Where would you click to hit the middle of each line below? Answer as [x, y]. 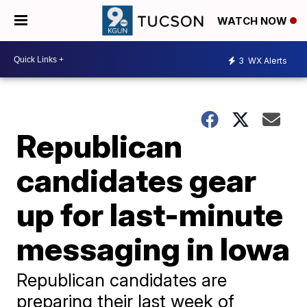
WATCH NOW [254, 21]
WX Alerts [267, 60]
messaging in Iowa [153, 249]
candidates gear [137, 180]
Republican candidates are [122, 280]
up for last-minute [150, 214]
